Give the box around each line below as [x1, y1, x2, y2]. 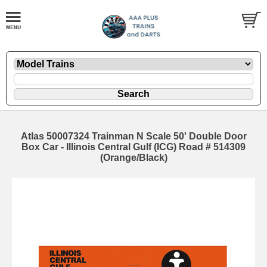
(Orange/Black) [100, 152, 167, 163]
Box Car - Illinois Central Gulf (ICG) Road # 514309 [21, 141, 246, 152]
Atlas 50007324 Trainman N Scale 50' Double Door [20, 131, 247, 141]
